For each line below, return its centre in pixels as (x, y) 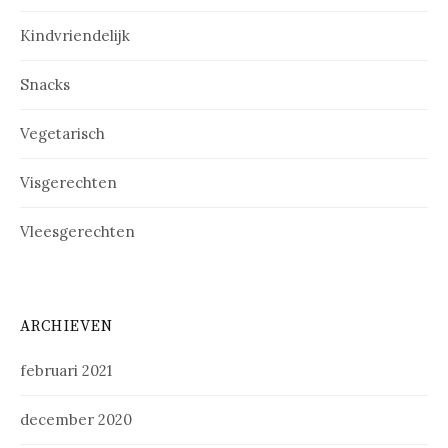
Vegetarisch (62, 134)
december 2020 (76, 420)
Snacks (45, 85)
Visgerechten (68, 183)
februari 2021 (66, 371)
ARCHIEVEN (67, 327)
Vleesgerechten (77, 232)
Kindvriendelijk (75, 36)
